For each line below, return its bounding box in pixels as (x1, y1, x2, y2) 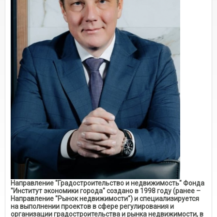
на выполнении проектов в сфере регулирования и (11, 202, 174, 210)
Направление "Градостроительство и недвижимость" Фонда (11, 179, 204, 187)
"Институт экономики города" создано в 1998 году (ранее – (11, 187, 201, 195)
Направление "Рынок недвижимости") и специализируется (11, 195, 199, 202)
